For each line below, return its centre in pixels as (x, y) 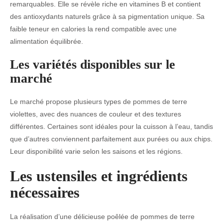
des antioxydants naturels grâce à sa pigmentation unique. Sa (107, 16)
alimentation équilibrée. (47, 41)
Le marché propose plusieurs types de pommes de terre (99, 102)
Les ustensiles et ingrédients (99, 176)
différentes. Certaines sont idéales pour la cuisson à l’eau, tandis (111, 126)
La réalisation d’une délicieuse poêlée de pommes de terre (102, 217)
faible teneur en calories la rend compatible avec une (93, 29)
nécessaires (45, 192)
